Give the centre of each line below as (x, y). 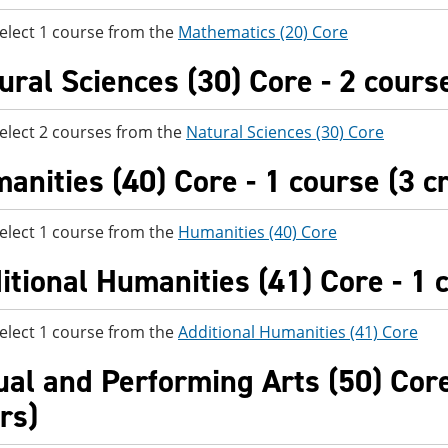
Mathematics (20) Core (263, 32)
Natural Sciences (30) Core (285, 132)
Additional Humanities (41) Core (298, 332)
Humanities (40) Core (257, 232)
